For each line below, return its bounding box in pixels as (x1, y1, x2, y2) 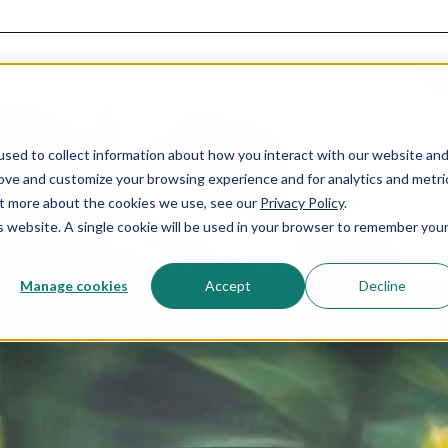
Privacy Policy (259, 193, 344, 211)
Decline (358, 276, 406, 294)
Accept (205, 276, 252, 294)
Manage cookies (20, 276, 129, 294)
